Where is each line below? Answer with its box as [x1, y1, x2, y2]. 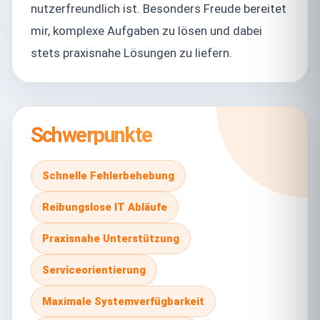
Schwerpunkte [30, 123, 152, 148]
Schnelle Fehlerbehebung [41, 169, 174, 182]
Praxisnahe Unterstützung [41, 231, 179, 245]
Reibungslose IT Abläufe [41, 200, 167, 214]
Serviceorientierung [41, 263, 146, 276]
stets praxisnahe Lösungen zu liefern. [30, 45, 232, 60]
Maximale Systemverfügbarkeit [41, 294, 204, 308]
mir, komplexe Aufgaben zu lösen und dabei [30, 23, 262, 38]
